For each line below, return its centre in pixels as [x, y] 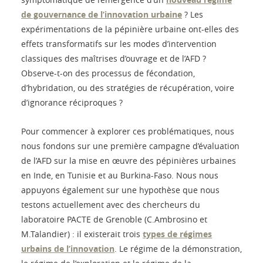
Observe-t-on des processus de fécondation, [108, 73]
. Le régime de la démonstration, [178, 249]
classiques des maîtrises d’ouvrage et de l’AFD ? [114, 59]
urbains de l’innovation [68, 249]
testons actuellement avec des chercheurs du [111, 205]
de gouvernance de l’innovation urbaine [102, 15]
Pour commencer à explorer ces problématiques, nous [128, 131]
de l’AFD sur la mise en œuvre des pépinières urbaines [129, 161]
